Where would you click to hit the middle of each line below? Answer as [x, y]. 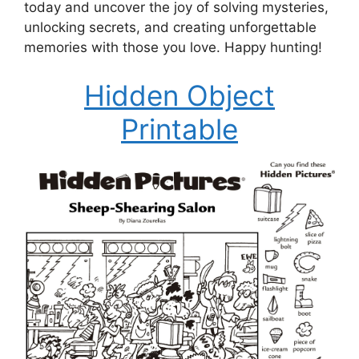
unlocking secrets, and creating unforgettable [170, 28]
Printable [179, 129]
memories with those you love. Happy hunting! [173, 48]
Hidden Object [179, 95]
